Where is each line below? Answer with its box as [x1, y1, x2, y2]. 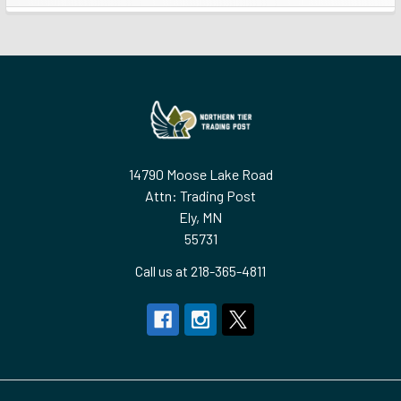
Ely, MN [179, 208, 222, 226]
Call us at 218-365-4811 [135, 261, 266, 279]
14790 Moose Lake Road [128, 165, 273, 183]
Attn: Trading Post [145, 186, 256, 204]
